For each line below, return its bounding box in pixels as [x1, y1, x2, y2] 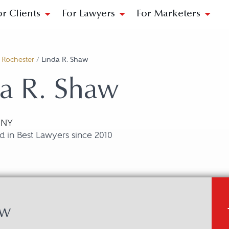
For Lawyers [62, 9, 115, 19]
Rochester [2, 55, 34, 64]
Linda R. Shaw [41, 55, 88, 64]
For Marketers [136, 9, 200, 19]
